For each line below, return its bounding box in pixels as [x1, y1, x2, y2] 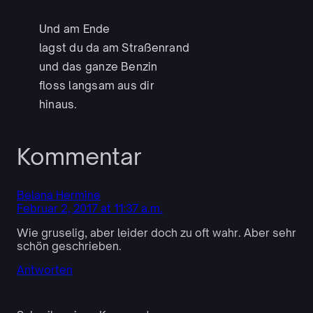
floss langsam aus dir [39, 79, 154, 93]
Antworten [17, 263, 73, 277]
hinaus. [39, 98, 78, 112]
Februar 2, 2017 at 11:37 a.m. [17, 202, 163, 216]
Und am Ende [39, 22, 110, 36]
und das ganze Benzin [39, 60, 158, 74]
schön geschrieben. [17, 239, 122, 253]
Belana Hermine [17, 189, 101, 203]
